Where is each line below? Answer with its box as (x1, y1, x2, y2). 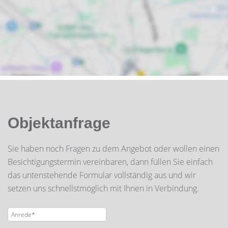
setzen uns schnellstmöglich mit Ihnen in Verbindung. (8, 183, 199, 194)
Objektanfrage (8, 115, 110, 131)
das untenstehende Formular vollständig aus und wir (8, 169, 196, 181)
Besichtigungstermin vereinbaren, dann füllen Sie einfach (8, 156, 213, 167)
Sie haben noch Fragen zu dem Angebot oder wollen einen (8, 143, 219, 154)
